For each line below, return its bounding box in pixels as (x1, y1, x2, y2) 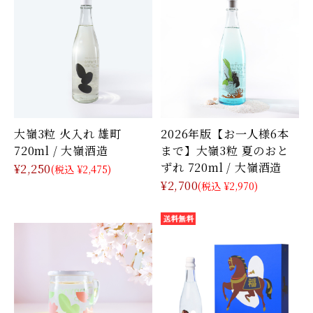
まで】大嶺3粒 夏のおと (161, 142, 289, 159)
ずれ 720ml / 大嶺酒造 (161, 159, 282, 176)
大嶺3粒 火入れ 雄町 (14, 125, 122, 143)
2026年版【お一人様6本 (161, 125, 289, 143)
